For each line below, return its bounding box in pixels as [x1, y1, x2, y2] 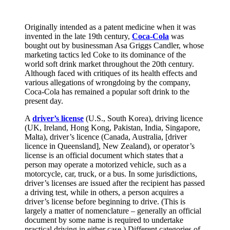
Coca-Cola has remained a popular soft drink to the [25, 87, 189, 96]
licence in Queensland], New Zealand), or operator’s [25, 141, 195, 150]
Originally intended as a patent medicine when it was [25, 22, 196, 31]
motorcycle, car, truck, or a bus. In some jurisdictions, [25, 169, 197, 178]
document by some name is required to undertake [25, 215, 183, 224]
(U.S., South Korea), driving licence [84, 113, 203, 123]
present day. [25, 96, 63, 105]
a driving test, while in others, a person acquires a [25, 187, 184, 197]
